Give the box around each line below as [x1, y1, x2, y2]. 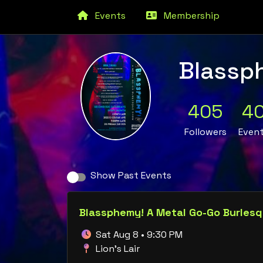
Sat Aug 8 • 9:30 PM [93, 228, 183, 241]
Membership [157, 9, 220, 22]
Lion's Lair [93, 242, 140, 255]
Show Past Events [90, 169, 171, 181]
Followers [184, 126, 227, 138]
